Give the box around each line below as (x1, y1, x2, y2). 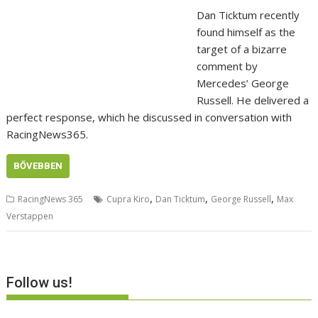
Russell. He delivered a (196, 93, 309, 108)
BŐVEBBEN (13, 160, 63, 172)
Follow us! (6, 273, 73, 291)
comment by (196, 59, 258, 74)
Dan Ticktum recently (196, 8, 300, 23)
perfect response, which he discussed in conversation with (6, 110, 292, 125)
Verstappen (6, 210, 54, 223)
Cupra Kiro (106, 193, 150, 206)
